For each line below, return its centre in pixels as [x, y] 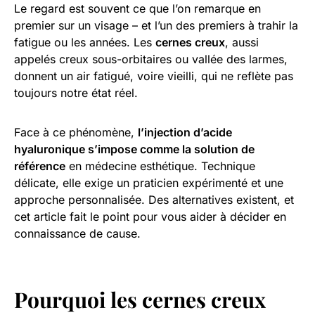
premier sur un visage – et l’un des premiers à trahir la [156, 25]
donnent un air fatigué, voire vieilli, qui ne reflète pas [154, 76]
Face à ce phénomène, [76, 132]
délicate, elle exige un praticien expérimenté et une [149, 182]
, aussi [242, 42]
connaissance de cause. [77, 233]
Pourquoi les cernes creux [140, 299]
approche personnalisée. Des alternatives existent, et [154, 199]
